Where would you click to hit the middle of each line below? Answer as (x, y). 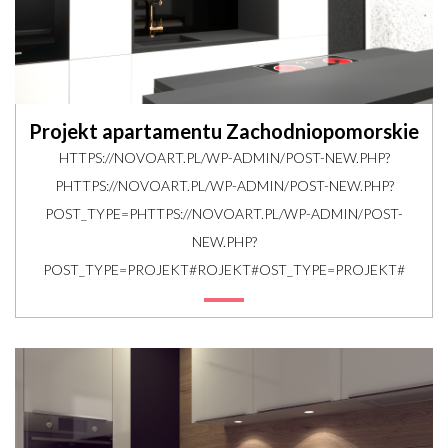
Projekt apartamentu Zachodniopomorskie (224, 131)
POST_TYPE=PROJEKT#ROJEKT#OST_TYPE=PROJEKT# (224, 270)
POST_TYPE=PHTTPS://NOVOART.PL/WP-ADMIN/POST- (224, 214)
